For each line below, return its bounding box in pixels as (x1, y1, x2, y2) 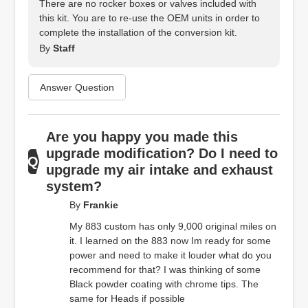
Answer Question (40, 81, 114, 93)
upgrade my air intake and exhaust (46, 162, 274, 177)
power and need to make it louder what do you (69, 250, 272, 261)
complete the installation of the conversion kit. (39, 27, 237, 38)
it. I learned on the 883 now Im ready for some (69, 235, 271, 246)
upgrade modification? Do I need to (46, 146, 278, 161)
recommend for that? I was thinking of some (69, 264, 261, 275)
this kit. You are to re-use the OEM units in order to (39, 12, 260, 23)
